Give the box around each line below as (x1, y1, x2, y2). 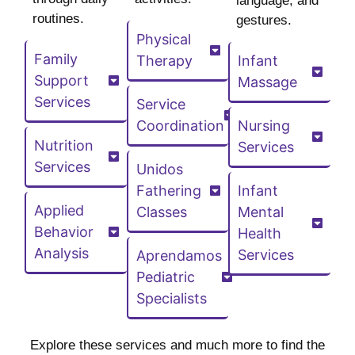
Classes (136, 204, 187, 221)
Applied (34, 202, 85, 219)
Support (34, 72, 90, 90)
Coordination (136, 117, 224, 135)
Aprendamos (136, 247, 222, 265)
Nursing (238, 117, 291, 135)
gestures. (236, 13, 292, 29)
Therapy (136, 52, 193, 70)
